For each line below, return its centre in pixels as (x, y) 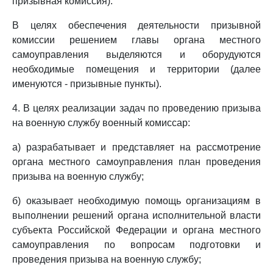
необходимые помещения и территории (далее (136, 69)
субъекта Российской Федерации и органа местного (136, 230)
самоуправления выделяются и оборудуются (136, 55)
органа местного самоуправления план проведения (136, 162)
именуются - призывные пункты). (87, 84)
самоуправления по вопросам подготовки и (136, 245)
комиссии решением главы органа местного (136, 40)
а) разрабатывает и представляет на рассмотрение (136, 147)
